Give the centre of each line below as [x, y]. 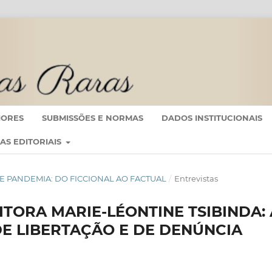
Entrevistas [196, 179]
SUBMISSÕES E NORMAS [93, 117]
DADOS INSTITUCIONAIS [212, 117]
